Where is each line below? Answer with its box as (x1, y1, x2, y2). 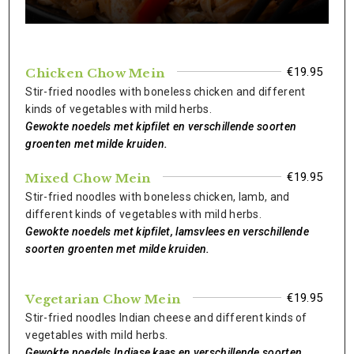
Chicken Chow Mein (25, 66, 165, 81)
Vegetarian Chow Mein (25, 292, 181, 307)
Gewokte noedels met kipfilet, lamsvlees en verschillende (25, 225, 310, 238)
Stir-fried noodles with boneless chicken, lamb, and (25, 190, 290, 203)
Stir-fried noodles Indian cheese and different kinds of (25, 311, 307, 324)
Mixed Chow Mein (25, 171, 151, 186)
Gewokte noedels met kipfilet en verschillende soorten (25, 120, 297, 133)
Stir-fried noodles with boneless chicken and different (25, 85, 306, 98)
